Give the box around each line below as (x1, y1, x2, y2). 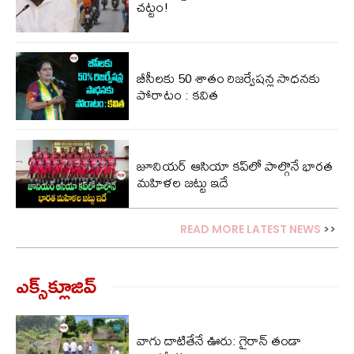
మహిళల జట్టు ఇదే (136, 168, 228, 195)
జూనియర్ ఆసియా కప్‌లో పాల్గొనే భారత (136, 152, 333, 179)
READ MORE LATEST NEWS (180, 220, 321, 237)
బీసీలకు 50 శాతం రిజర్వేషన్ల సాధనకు (136, 65, 320, 92)
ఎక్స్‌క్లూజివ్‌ (16, 263, 96, 306)
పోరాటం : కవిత (136, 81, 218, 108)
